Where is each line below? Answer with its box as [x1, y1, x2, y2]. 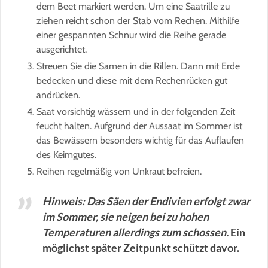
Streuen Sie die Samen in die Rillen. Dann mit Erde [36, 60, 240, 72]
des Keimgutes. [36, 148, 96, 160]
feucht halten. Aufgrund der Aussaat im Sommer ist [36, 120, 242, 132]
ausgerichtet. [36, 43, 87, 55]
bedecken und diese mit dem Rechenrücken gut [36, 74, 227, 86]
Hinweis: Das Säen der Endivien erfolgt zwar [42, 194, 250, 208]
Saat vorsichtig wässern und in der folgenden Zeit [36, 105, 235, 117]
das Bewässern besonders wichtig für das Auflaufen [36, 134, 244, 146]
